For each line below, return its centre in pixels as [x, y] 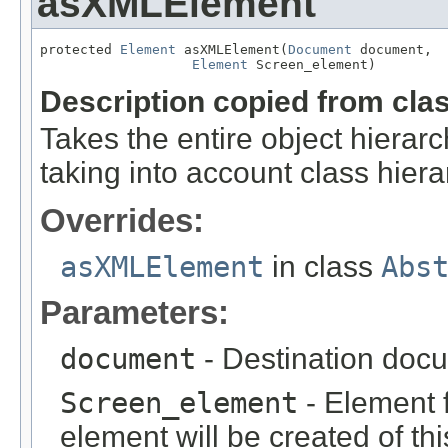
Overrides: [122, 220]
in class [322, 266]
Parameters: [134, 312]
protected [80, 49]
